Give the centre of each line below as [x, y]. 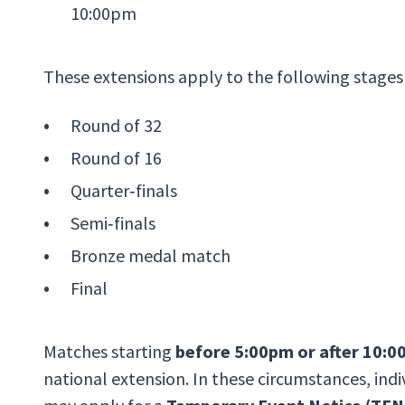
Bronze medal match [151, 255]
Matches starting [109, 351]
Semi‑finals [113, 222]
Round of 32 [116, 125]
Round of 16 [116, 157]
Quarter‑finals [124, 190]
